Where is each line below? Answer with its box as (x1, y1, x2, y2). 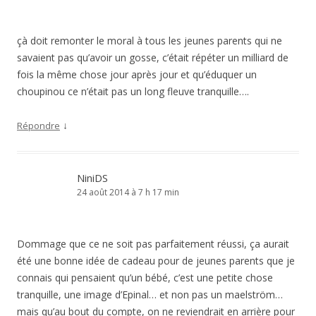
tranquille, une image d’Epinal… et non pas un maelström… (17, 288, 283, 302)
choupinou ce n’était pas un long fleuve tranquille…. (17, 85, 249, 99)
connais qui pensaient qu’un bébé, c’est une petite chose (17, 271, 273, 285)
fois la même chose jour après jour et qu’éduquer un (17, 68, 257, 82)
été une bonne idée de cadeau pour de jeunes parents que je (17, 254, 295, 268)
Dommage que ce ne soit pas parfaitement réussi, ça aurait (17, 237, 289, 251)
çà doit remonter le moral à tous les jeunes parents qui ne (17, 34, 282, 48)
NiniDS (77, 171, 108, 186)
